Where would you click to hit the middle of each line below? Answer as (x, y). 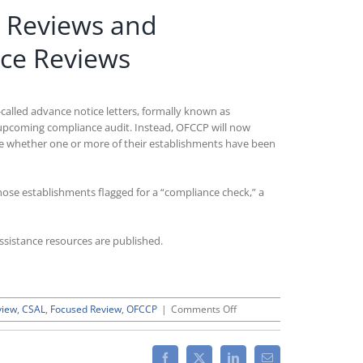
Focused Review (86, 310)
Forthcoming (264, 338)
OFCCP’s (254, 323)
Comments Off (204, 310)
